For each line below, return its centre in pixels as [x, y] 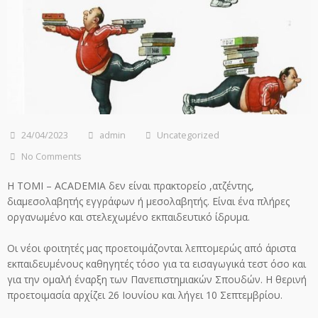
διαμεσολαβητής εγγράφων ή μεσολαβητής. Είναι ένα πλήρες [148, 201]
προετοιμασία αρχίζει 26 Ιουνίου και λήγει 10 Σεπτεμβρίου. [145, 295]
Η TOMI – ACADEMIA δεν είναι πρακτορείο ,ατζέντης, [131, 185]
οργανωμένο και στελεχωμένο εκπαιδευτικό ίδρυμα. [128, 216]
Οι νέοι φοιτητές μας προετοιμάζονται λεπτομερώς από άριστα [152, 248]
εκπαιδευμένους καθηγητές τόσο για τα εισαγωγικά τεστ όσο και [157, 264]
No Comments [51, 156]
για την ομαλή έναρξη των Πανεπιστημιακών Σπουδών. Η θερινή [157, 280]
